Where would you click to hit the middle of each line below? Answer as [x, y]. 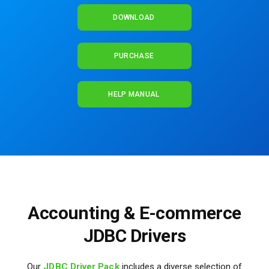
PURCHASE [134, 56]
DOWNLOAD [134, 18]
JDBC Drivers [134, 235]
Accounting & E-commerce [134, 213]
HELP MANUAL [134, 95]
